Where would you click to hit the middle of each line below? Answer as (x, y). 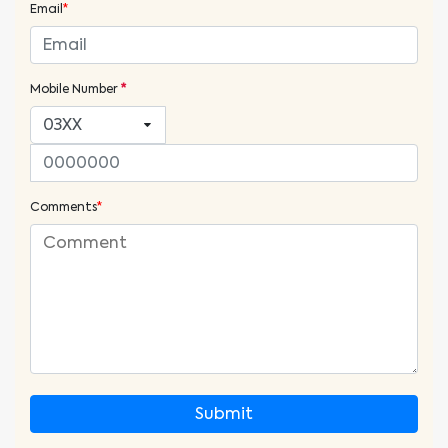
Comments (63, 206)
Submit (224, 413)
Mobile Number (75, 88)
